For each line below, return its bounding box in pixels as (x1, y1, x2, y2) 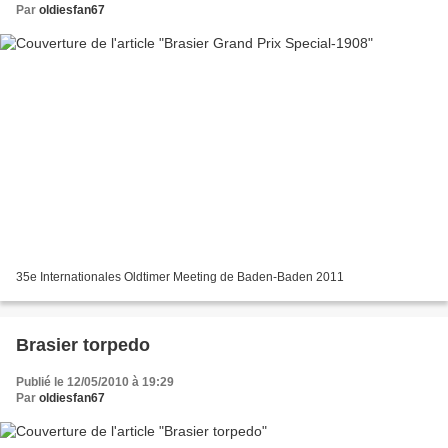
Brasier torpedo (16, 335, 150, 356)
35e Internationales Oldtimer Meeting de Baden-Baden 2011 (16, 270, 344, 285)
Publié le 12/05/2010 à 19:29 (16, 375, 174, 390)
